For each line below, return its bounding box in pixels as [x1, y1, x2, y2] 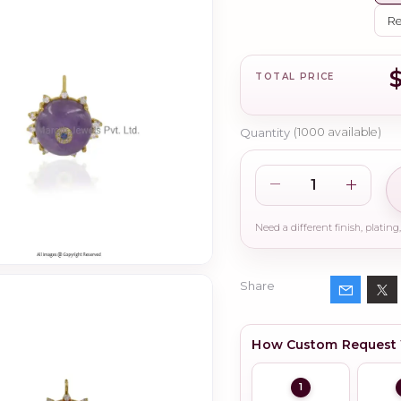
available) [325, 125, 382, 139]
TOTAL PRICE [255, 71, 335, 82]
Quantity [240, 125, 291, 140]
